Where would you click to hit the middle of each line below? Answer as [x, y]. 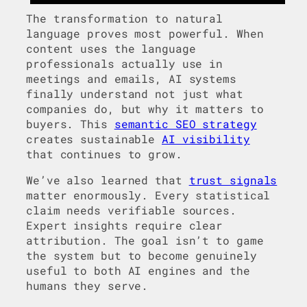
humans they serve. [87, 286]
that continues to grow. [104, 154]
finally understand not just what [135, 94]
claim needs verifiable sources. [131, 210]
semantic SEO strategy [185, 124]
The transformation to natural [125, 19]
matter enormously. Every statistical [148, 195]
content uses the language [111, 49]
